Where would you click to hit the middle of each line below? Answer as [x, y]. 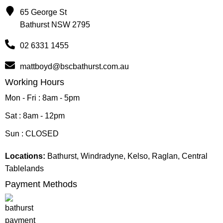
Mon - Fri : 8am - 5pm [42, 98]
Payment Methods [41, 184]
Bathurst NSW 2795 [55, 24]
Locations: [25, 156]
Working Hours [35, 82]
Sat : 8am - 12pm [35, 115]
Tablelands [24, 168]
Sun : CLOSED [32, 133]
